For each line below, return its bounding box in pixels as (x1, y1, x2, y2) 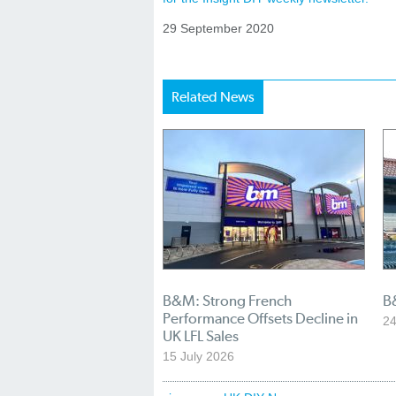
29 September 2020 (163, 20, 274, 35)
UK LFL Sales (163, 326, 239, 345)
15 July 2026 (163, 348, 234, 363)
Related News (171, 88, 255, 105)
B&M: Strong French (163, 291, 292, 309)
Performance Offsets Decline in (163, 308, 358, 327)
